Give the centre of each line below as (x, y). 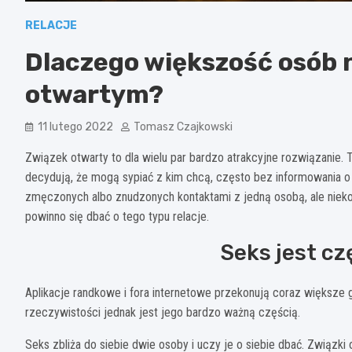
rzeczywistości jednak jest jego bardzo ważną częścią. (163, 312)
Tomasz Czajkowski (183, 126)
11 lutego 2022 (75, 126)
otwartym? (94, 94)
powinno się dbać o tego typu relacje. (117, 216)
